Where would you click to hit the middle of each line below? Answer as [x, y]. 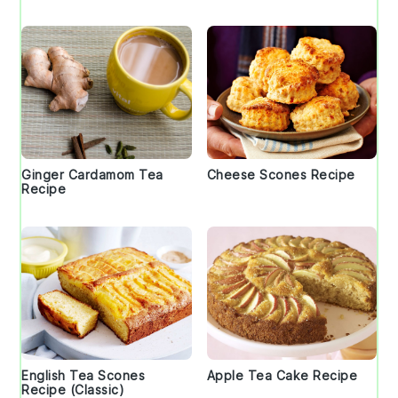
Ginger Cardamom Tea [92, 175]
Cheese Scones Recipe [281, 175]
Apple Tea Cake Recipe [282, 376]
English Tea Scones [84, 376]
